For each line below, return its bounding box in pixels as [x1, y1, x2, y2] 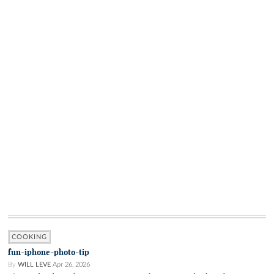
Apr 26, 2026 [53, 261, 90, 268]
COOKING [12, 234, 47, 241]
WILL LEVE [18, 261, 51, 268]
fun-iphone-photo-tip [8, 247, 89, 258]
